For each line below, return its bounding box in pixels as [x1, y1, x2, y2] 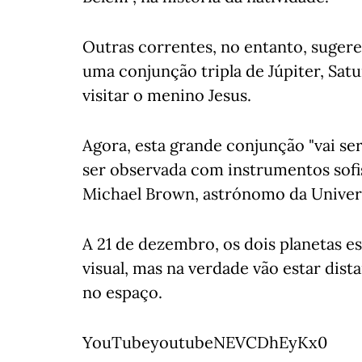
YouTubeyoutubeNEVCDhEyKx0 [82, 332, 327, 352]
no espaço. [82, 282, 162, 302]
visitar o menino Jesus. [82, 85, 251, 105]
